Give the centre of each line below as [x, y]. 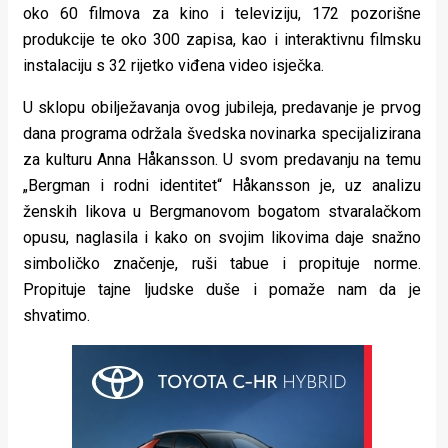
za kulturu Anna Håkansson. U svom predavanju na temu [222, 160]
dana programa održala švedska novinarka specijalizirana [222, 134]
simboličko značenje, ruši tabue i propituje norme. [222, 264]
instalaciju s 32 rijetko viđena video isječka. [173, 66]
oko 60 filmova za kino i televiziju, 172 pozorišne [222, 14]
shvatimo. [56, 316]
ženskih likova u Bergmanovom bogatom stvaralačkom [222, 212]
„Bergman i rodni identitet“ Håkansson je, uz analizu [222, 186]
